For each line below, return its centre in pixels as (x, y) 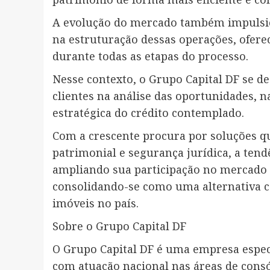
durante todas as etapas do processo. (150, 56)
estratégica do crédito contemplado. (148, 113)
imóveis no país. (96, 203)
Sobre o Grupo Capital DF (119, 226)
